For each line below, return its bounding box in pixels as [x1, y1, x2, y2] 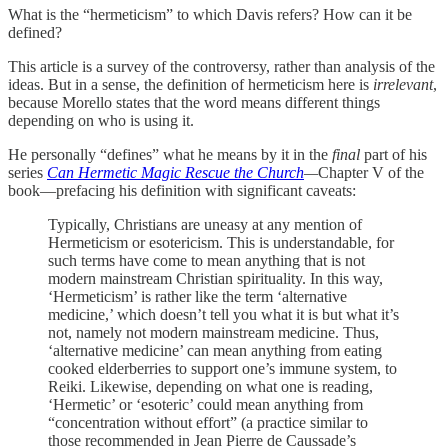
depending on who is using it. [8, 112, 194, 130]
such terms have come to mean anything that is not [48, 252, 365, 270]
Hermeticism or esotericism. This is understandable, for [48, 234, 394, 252]
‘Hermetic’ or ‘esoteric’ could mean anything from [48, 396, 363, 414]
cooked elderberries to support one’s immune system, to [48, 360, 397, 378]
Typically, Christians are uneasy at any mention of [48, 216, 362, 234]
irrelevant [373, 76, 433, 94]
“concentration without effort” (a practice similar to [48, 414, 368, 432]
